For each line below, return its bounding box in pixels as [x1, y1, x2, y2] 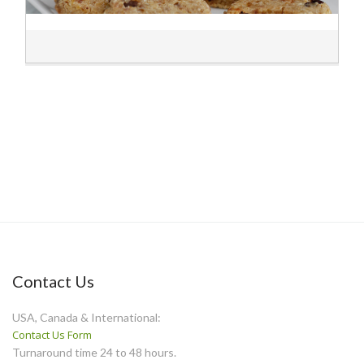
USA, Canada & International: [12, 310, 161, 324]
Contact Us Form [12, 327, 92, 342]
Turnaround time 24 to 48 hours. [12, 345, 176, 359]
